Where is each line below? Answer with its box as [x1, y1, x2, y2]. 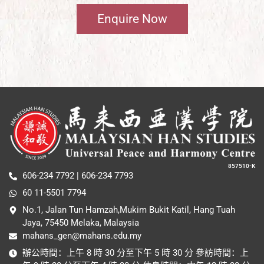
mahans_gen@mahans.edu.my [22, 230, 141, 241]
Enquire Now [97, 11, 167, 26]
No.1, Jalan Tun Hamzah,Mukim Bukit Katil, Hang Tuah [22, 204, 235, 215]
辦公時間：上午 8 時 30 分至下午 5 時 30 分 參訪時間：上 [22, 247, 249, 258]
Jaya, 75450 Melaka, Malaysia [22, 217, 139, 228]
